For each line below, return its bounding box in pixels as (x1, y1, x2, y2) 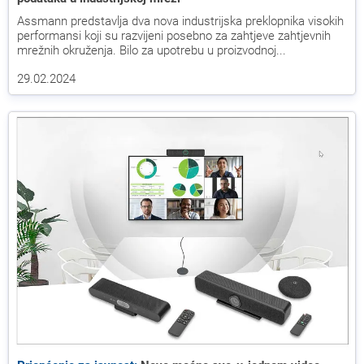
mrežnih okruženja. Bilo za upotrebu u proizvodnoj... (17, 42, 286, 58)
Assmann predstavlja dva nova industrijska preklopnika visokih (17, 13, 344, 28)
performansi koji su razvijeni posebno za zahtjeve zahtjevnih (17, 28, 331, 43)
